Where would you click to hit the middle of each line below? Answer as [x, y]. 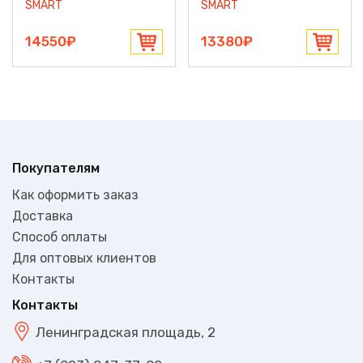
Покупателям [56, 168]
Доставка [43, 216]
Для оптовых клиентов [84, 258]
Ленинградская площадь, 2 [126, 333]
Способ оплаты [60, 237]
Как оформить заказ [75, 194]
